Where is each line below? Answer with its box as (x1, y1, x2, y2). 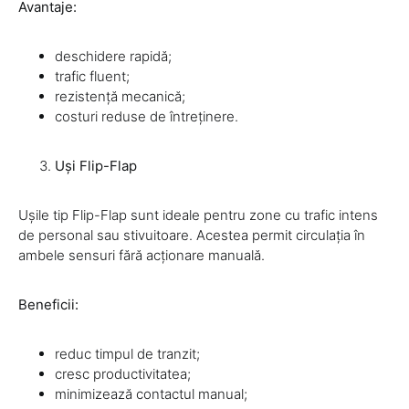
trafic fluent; (55, 68, 130, 86)
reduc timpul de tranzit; (55, 345, 200, 363)
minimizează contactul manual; (55, 385, 247, 404)
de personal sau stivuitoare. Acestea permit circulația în (18, 226, 365, 245)
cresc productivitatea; (55, 365, 191, 383)
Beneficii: (18, 296, 79, 314)
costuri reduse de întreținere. (55, 108, 238, 126)
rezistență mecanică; (55, 88, 185, 106)
